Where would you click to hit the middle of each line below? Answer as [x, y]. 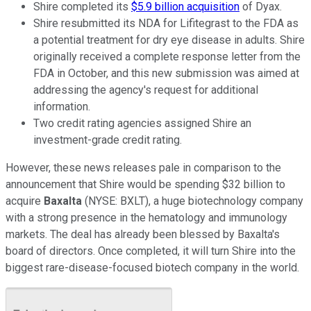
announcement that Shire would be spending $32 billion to [145, 184]
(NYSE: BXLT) [117, 201]
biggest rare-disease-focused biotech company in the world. [152, 267]
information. [62, 106]
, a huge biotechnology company [226, 201]
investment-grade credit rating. [108, 140]
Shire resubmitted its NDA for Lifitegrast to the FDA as [166, 23]
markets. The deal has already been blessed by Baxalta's [143, 234]
